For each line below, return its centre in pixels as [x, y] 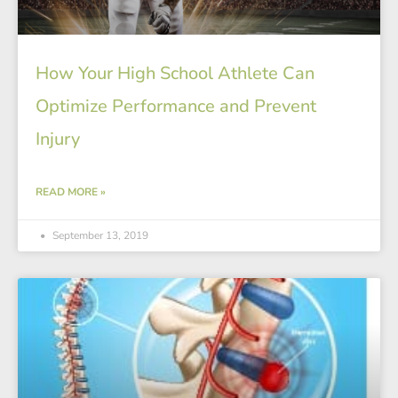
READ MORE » [71, 192]
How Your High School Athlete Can [175, 74]
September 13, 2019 [99, 236]
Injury [58, 139]
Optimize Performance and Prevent [176, 107]
